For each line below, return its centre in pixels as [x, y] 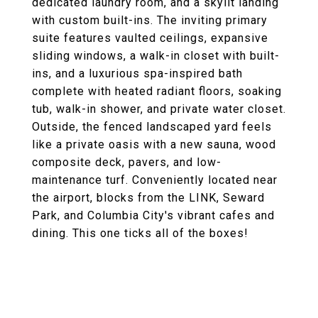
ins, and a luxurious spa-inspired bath [137, 73]
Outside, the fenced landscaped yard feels [152, 127]
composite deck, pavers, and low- [127, 162]
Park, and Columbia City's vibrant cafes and [153, 215]
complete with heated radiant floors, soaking [157, 91]
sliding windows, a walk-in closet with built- [156, 56]
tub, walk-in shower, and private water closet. [159, 109]
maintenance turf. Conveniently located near [155, 180]
